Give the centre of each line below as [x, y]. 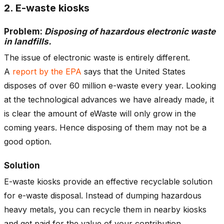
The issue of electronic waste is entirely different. [97, 57]
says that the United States [133, 71]
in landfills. [28, 41]
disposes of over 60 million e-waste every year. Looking [110, 85]
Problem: [23, 31]
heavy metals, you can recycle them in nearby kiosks [105, 209]
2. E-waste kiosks [47, 8]
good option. [28, 141]
